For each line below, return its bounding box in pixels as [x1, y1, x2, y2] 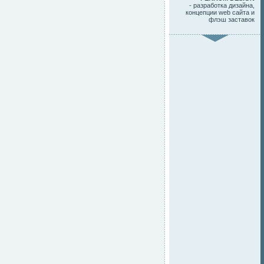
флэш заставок [209, 16, 255, 23]
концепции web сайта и [186, 9, 255, 16]
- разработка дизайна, [189, 2, 255, 9]
